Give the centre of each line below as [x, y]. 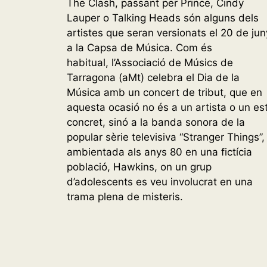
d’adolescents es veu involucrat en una [160, 182]
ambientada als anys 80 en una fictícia [159, 152]
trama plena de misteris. [125, 197]
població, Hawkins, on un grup [139, 167]
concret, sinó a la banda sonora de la [156, 122]
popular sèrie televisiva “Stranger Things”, [166, 137]
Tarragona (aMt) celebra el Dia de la [153, 78]
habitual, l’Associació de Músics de [150, 63]
